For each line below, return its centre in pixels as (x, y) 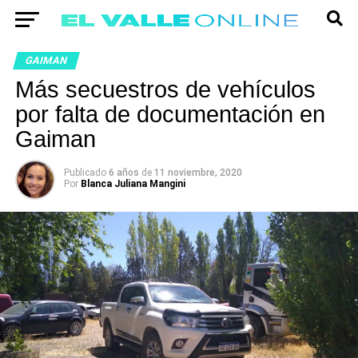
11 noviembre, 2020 (198, 173)
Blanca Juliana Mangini (133, 184)
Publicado (85, 173)
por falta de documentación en (170, 114)
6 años (125, 173)
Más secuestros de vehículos (165, 89)
